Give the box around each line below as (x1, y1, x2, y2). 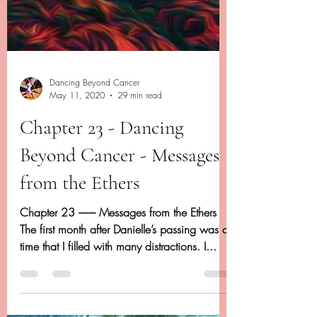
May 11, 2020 (50, 174, 105, 187)
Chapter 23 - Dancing (20, 200, 183, 225)
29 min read (117, 174, 162, 187)
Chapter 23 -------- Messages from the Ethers (20, 289, 217, 306)
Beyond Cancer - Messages (20, 228, 219, 253)
